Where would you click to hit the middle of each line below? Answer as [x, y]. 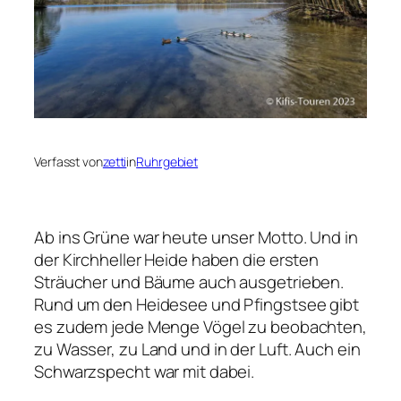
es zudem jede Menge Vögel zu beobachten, [200, 327]
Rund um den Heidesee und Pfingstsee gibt [196, 305]
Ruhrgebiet [167, 161]
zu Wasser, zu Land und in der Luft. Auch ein [197, 350]
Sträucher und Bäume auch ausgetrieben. [189, 282]
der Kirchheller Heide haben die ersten [177, 260]
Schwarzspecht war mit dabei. [145, 372]
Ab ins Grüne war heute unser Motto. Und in [196, 238]
